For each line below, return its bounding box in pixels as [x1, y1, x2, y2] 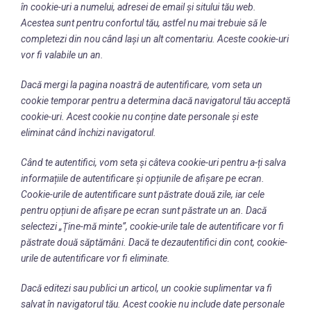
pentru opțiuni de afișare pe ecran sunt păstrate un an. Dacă [21, 205, 267, 216]
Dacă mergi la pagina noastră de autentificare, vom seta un [21, 79, 262, 90]
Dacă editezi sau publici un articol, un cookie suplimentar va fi [21, 283, 272, 294]
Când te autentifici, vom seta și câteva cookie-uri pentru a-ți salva [21, 157, 286, 168]
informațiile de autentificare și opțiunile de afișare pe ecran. [21, 173, 264, 184]
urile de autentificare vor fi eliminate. [21, 253, 170, 264]
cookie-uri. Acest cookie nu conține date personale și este [21, 111, 258, 122]
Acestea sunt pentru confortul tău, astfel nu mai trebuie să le [21, 17, 267, 28]
